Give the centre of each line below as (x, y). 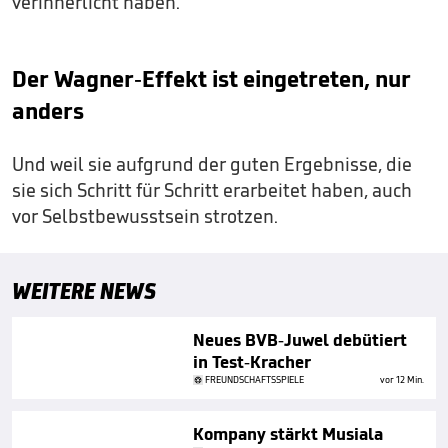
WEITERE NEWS (84, 290)
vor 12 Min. (402, 379)
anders (48, 110)
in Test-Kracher (252, 361)
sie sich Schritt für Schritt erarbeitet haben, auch (212, 189)
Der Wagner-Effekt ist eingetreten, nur (211, 78)
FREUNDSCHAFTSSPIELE (254, 379)
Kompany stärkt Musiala (288, 433)
